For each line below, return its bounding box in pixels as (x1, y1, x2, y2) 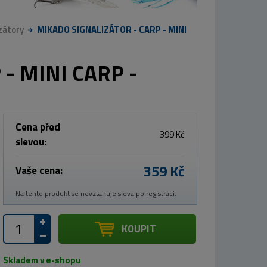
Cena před (15, 119, 60, 135)
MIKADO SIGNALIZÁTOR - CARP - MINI (37, 22, 187, 36)
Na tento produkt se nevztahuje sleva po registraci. (15, 187, 176, 199)
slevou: (15, 133, 46, 150)
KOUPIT (122, 221, 157, 237)
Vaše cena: (15, 162, 63, 178)
